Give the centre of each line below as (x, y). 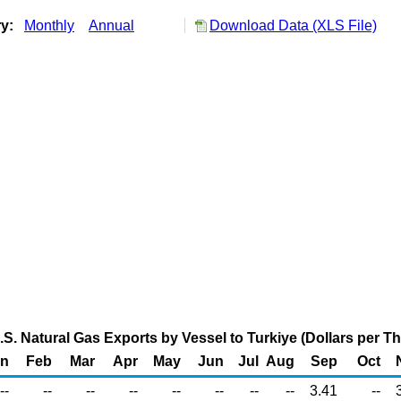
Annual (111, 26)
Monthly (49, 26)
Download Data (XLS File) (293, 26)
